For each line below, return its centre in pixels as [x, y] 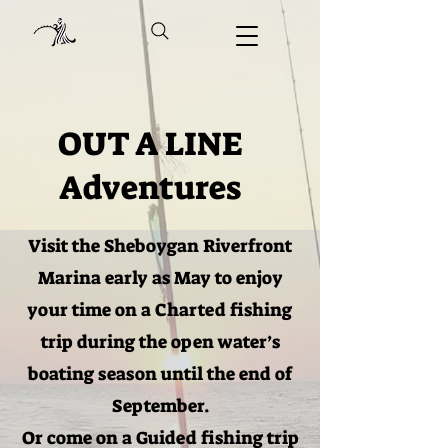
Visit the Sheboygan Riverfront [160, 246]
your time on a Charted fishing [160, 310]
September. [160, 406]
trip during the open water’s [160, 342]
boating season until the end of [160, 374]
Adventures [150, 188]
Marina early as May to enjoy [160, 278]
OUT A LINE [150, 144]
